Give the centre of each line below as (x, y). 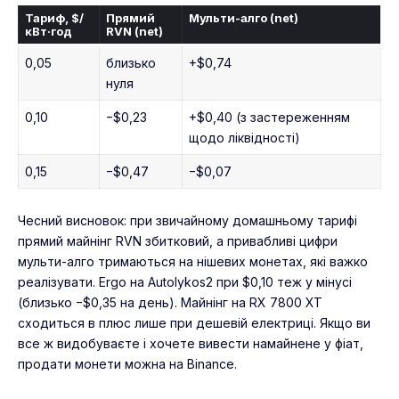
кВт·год (48, 31)
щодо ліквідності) (244, 137)
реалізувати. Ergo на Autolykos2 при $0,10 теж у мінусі (185, 281)
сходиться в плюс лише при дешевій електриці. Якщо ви (194, 322)
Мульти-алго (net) (243, 17)
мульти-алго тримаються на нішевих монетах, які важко (193, 261)
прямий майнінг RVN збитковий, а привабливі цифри (178, 240)
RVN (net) (134, 31)
